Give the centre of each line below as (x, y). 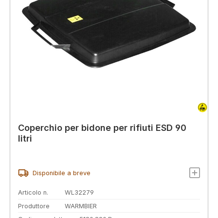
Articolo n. (33, 192)
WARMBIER (81, 206)
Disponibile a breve (61, 173)
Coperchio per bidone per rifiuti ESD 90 (102, 128)
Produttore (34, 206)
